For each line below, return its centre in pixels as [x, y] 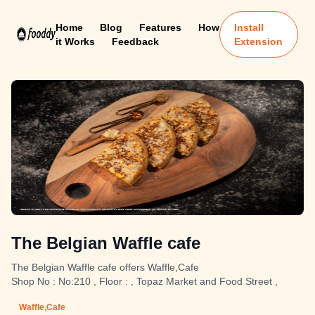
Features [160, 27]
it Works [75, 41]
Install [249, 27]
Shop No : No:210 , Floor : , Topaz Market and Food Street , [144, 281]
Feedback [135, 41]
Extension [259, 41]
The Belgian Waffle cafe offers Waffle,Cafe [105, 267]
